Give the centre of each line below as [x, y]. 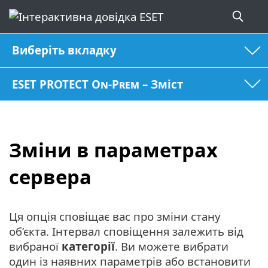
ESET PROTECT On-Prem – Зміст [98, 84]
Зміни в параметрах [113, 150]
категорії [88, 246]
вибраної [35, 246]
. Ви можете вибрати [172, 246]
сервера [50, 177]
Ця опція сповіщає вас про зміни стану [115, 216]
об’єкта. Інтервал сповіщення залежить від [126, 231]
